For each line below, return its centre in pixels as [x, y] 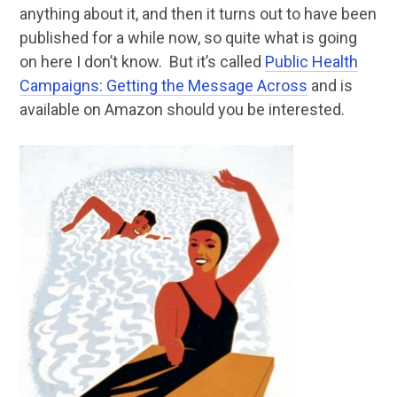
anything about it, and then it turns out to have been [198, 14]
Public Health [311, 62]
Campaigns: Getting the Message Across [163, 86]
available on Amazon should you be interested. [182, 109]
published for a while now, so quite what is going [188, 38]
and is [330, 86]
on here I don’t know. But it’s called [142, 62]
